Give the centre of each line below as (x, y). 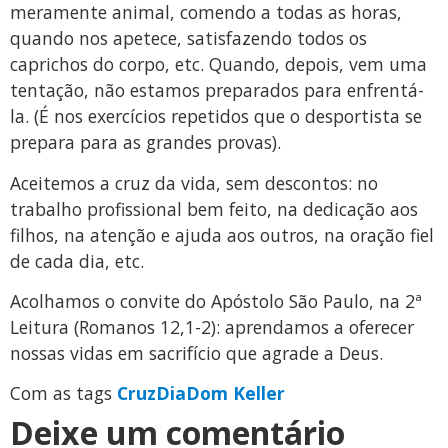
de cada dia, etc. (77, 260)
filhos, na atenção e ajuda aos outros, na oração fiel (222, 234)
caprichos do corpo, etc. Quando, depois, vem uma (218, 64)
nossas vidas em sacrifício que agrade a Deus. (196, 353)
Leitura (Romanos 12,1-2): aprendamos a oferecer (212, 327)
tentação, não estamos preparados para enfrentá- (217, 90)
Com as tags (63, 393)
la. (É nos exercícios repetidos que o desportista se (216, 116)
